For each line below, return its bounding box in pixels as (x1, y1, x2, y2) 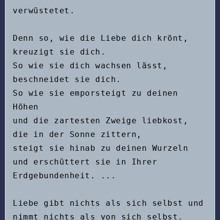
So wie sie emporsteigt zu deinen (13, 88, 178, 98)
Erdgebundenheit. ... (13, 170, 116, 180)
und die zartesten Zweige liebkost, (13, 115, 188, 125)
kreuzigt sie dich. (13, 47, 106, 56)
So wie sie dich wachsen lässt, (13, 60, 167, 70)
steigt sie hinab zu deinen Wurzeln (13, 143, 188, 153)
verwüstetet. (13, 5, 75, 15)
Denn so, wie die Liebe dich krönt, (13, 33, 188, 43)
